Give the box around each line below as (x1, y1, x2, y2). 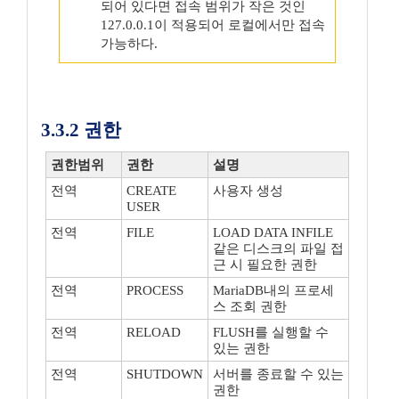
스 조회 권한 (213, 299, 287, 313)
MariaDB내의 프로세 (213, 283, 334, 297)
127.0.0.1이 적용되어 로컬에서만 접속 (101, 18, 325, 32)
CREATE (126, 183, 176, 198)
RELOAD (126, 325, 181, 339)
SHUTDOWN (126, 367, 203, 381)
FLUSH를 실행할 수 (213, 325, 329, 339)
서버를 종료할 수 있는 (213, 367, 344, 381)
